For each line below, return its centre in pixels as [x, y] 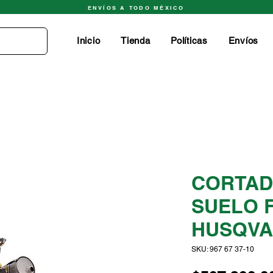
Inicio [88, 41]
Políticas [189, 41]
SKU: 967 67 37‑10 [223, 250]
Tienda [136, 41]
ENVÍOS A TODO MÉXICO [136, 8]
